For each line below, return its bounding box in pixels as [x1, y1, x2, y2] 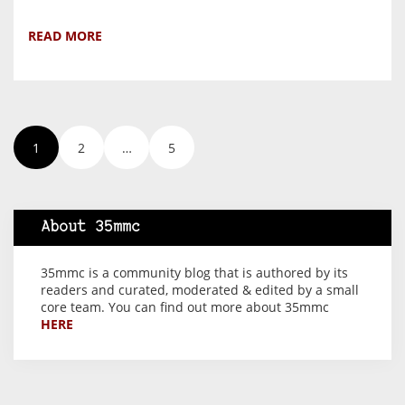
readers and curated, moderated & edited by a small [41, 281, 359, 299]
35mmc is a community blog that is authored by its [41, 264, 348, 282]
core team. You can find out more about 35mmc [41, 298, 329, 316]
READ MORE [28, 27, 102, 45]
